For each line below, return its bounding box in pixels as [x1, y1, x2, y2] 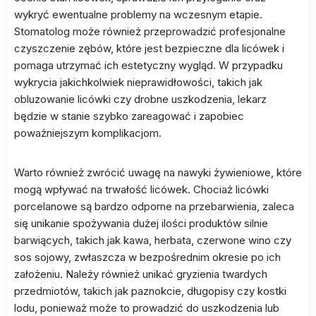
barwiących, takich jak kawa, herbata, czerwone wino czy [14, 233, 291, 247]
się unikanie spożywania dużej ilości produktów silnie [14, 217, 268, 230]
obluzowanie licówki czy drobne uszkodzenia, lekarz [14, 92, 267, 106]
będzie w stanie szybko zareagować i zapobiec [14, 109, 244, 123]
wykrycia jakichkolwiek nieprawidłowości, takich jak [14, 75, 262, 89]
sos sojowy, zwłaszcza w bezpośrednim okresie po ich [14, 250, 281, 264]
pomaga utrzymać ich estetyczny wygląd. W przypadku [14, 59, 283, 72]
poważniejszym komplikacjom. [14, 126, 162, 140]
